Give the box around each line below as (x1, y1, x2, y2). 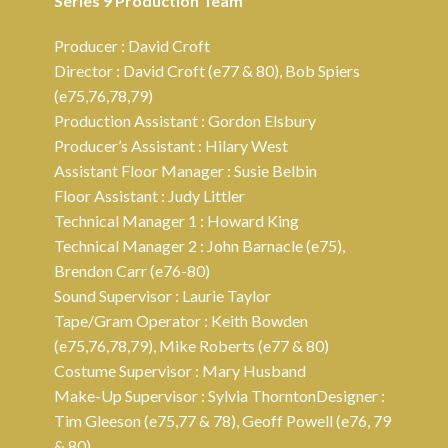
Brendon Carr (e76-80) (54, 261, 210, 280)
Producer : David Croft (54, 36, 210, 55)
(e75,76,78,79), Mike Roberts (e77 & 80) (54, 336, 329, 355)
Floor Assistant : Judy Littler (54, 186, 245, 205)
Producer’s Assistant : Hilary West (54, 136, 288, 155)
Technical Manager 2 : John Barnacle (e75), (54, 236, 345, 255)
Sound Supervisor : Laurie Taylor (54, 286, 271, 305)
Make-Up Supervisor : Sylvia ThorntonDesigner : (54, 386, 385, 405)
